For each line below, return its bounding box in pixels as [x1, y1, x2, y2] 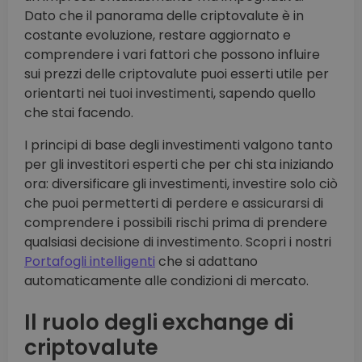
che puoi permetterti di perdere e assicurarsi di [24, 194, 323, 213]
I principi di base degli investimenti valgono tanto [24, 136, 333, 155]
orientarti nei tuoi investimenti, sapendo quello [24, 84, 316, 103]
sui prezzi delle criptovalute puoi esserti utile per [24, 65, 329, 84]
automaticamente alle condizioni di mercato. [24, 271, 309, 291]
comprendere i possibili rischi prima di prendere [24, 213, 327, 233]
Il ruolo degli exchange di [24, 308, 293, 338]
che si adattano [155, 252, 258, 271]
